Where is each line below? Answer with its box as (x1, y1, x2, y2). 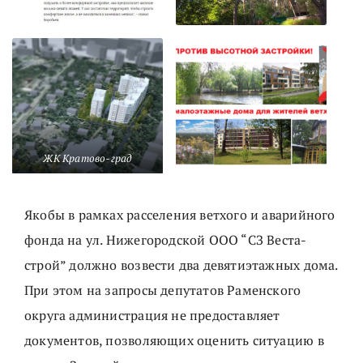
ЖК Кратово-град (43, 150, 132, 165)
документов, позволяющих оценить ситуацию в (24, 331, 324, 349)
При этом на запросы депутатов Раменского (24, 280, 301, 299)
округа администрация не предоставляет (24, 305, 280, 324)
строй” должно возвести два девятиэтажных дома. (24, 255, 338, 274)
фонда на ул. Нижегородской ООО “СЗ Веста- (24, 230, 307, 249)
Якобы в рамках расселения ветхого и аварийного (24, 205, 335, 224)
